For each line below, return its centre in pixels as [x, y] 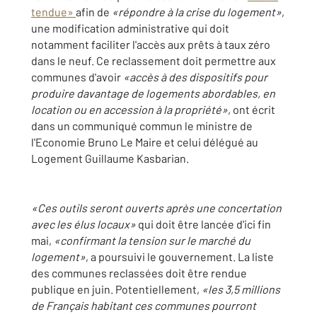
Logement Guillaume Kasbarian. [110, 158]
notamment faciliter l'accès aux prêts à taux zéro [151, 44]
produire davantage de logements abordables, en [153, 93]
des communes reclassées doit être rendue [139, 273]
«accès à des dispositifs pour [195, 77]
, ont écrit [252, 109]
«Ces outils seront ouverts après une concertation [156, 208]
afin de [94, 12]
